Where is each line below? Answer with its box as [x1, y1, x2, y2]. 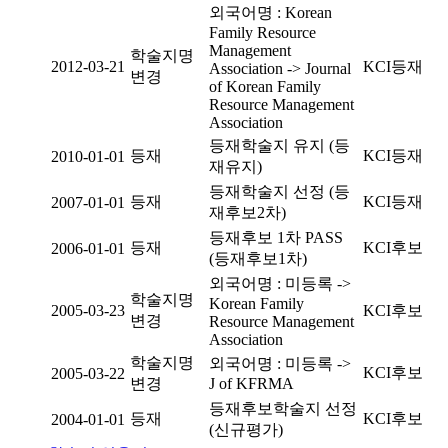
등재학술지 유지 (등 [209, 137, 350, 154]
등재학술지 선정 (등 [209, 183, 350, 200]
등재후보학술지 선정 [209, 400, 357, 417]
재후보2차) [209, 204, 286, 221]
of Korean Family [209, 78, 321, 95]
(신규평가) [209, 421, 283, 438]
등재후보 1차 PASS [209, 229, 343, 246]
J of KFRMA [209, 375, 294, 392]
